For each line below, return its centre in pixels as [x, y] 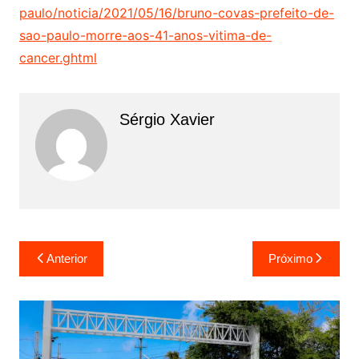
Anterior [67, 258]
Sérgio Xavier [167, 119]
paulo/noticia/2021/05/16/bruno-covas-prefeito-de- [176, 12]
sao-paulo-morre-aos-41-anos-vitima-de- [145, 35]
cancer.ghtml [58, 57]
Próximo [291, 258]
